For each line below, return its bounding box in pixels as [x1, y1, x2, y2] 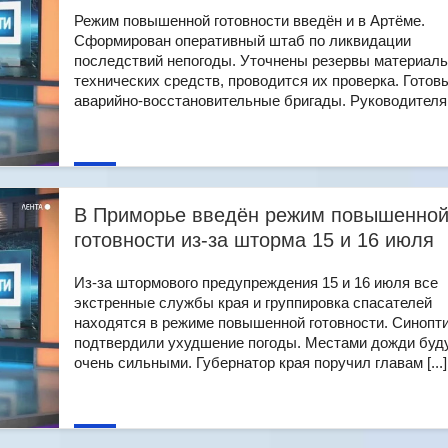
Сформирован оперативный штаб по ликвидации [74, 32, 411, 49]
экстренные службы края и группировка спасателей [74, 294, 432, 311]
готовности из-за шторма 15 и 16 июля [74, 229, 434, 251]
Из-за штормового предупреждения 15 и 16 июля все [74, 274, 438, 291]
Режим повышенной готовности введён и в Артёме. [74, 12, 425, 29]
